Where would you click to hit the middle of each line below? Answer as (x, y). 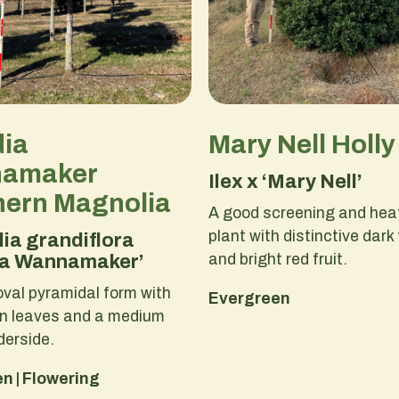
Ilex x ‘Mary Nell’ (285, 182)
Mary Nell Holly (301, 145)
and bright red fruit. (277, 260)
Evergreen (249, 299)
